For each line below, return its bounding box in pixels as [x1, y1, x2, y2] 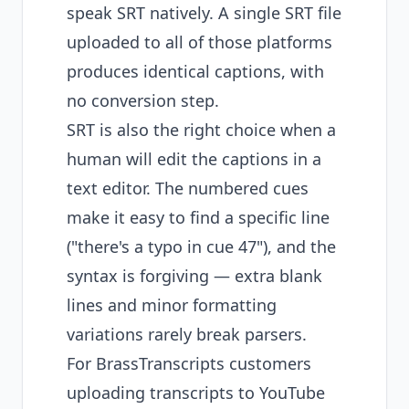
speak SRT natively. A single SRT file [67, 2, 341, 24]
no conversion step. [67, 89, 219, 111]
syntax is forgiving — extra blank [67, 265, 322, 287]
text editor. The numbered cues [67, 177, 309, 199]
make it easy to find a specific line [67, 206, 330, 228]
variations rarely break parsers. [67, 323, 307, 345]
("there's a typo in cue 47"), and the [67, 236, 336, 257]
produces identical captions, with [67, 60, 324, 82]
